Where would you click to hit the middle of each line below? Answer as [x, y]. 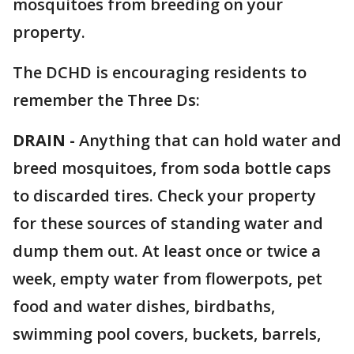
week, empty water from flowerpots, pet [168, 279]
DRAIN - [44, 141]
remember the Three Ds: [106, 100]
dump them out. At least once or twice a [167, 251]
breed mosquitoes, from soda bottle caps [172, 168]
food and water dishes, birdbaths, [144, 307]
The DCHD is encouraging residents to [160, 73]
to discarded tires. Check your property [164, 196]
